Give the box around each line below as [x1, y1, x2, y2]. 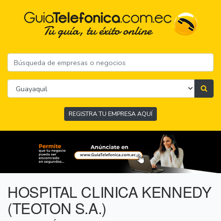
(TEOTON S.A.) [7, 197, 107, 219]
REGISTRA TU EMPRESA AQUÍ [69, 110, 152, 118]
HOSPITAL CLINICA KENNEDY [7, 181, 212, 203]
